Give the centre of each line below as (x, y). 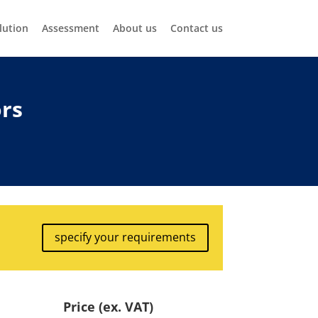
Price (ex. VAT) (109, 306)
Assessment (70, 28)
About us (135, 28)
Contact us (196, 28)
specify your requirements (125, 237)
